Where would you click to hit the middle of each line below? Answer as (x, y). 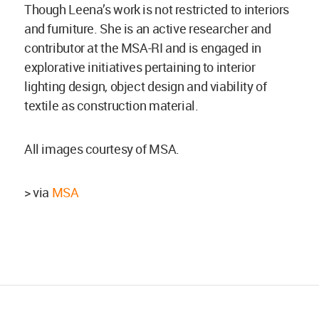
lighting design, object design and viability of (146, 87)
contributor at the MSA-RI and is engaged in (143, 48)
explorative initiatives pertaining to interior (140, 67)
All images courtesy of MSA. (102, 149)
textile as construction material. (111, 106)
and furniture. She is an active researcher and (148, 29)
